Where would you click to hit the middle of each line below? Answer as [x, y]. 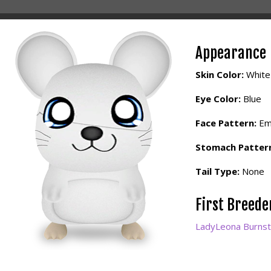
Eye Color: [218, 99]
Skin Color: [220, 74]
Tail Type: [217, 171]
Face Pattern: [226, 123]
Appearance [231, 53]
